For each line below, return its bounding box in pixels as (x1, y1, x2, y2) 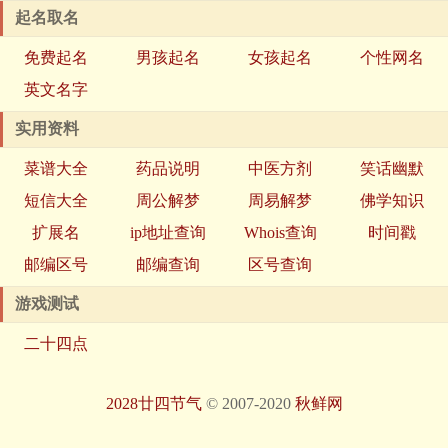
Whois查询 (243, 224, 317, 242)
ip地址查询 (130, 224, 206, 242)
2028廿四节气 (105, 395, 202, 413)
